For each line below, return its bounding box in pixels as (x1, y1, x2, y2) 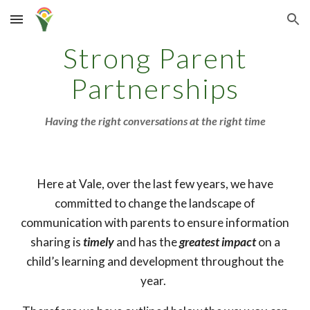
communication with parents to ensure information (21, 215, 289, 230)
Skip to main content (11, 19, 109, 32)
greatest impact (179, 235, 256, 249)
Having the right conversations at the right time (44, 114, 266, 127)
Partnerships (71, 72, 239, 105)
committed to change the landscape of (55, 196, 255, 210)
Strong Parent (62, 42, 248, 75)
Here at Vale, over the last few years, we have (37, 176, 273, 191)
